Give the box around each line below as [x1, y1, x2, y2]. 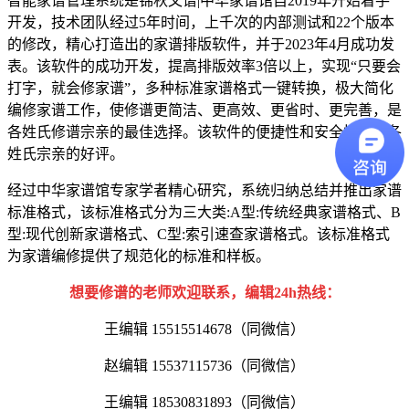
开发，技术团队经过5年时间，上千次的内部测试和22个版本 [7, 14, 394, 30]
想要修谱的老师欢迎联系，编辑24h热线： [68, 284, 341, 300]
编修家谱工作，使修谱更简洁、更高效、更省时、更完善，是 [7, 101, 402, 118]
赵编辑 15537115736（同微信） [104, 357, 305, 373]
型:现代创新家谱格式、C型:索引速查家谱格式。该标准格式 [7, 225, 390, 242]
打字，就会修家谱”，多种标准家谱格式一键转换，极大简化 [7, 79, 393, 96]
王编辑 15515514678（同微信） [104, 320, 305, 337]
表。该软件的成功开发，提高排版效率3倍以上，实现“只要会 [7, 58, 401, 74]
